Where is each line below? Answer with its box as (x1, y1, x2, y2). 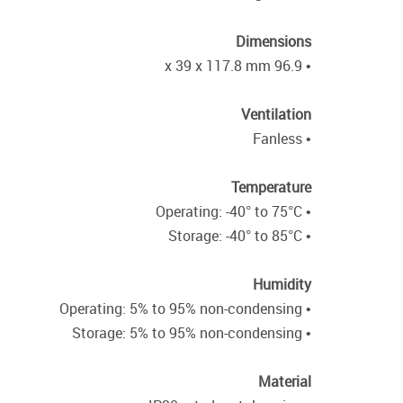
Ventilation (241, 104, 311, 124)
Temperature (231, 177, 311, 197)
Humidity (253, 274, 311, 294)
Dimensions (236, 31, 311, 51)
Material (258, 372, 311, 391)
